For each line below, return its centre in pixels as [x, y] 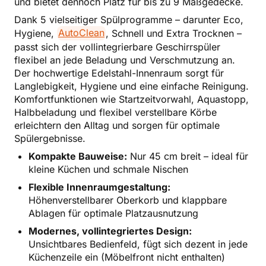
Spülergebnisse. [50, 138]
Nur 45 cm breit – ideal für [188, 156]
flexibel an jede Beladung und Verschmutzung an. [125, 60]
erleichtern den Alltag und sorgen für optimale [117, 125]
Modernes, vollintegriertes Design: [110, 231]
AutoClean [81, 33]
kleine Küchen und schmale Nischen [108, 169]
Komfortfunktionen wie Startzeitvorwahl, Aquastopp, [132, 99]
